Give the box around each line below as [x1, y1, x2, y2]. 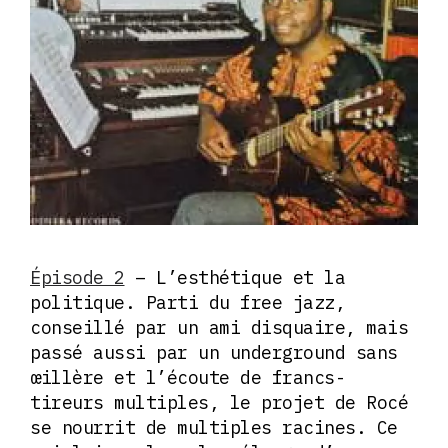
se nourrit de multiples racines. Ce [30, 416, 398, 440]
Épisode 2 [30, 266, 125, 290]
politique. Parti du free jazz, [30, 291, 345, 315]
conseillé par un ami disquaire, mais [30, 316, 408, 340]
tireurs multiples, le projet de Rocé [30, 391, 408, 415]
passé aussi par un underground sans [30, 341, 398, 365]
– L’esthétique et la [124, 266, 345, 290]
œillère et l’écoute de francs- [30, 366, 345, 390]
